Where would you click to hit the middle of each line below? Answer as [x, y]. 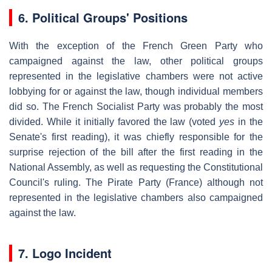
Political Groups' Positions [110, 17]
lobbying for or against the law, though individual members [136, 91]
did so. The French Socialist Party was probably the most [136, 106]
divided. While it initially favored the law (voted [114, 121]
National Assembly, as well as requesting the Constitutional [136, 167]
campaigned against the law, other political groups [136, 61]
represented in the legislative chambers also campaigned [136, 197]
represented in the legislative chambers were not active [136, 76]
